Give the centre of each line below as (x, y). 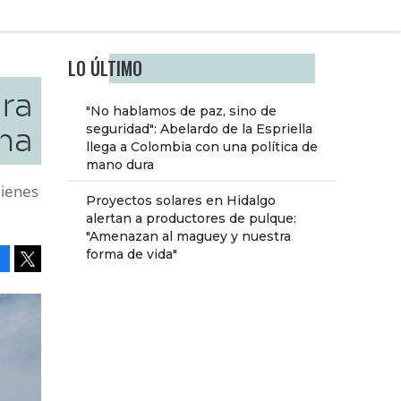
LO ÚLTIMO (105, 69)
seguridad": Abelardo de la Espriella (199, 129)
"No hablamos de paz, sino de (181, 111)
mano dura (120, 165)
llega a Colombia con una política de (202, 147)
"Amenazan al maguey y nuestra (188, 237)
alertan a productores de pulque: (191, 219)
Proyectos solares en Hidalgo (181, 201)
